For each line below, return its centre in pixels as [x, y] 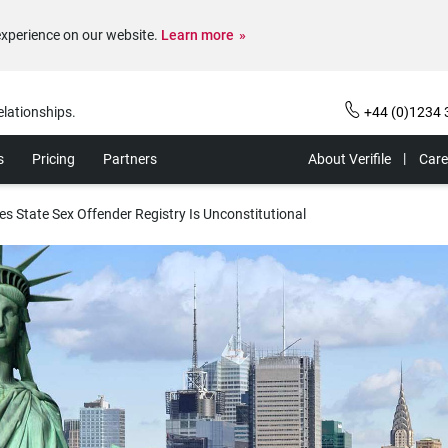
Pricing [53, 159]
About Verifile [349, 159]
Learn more [197, 35]
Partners [130, 159]
